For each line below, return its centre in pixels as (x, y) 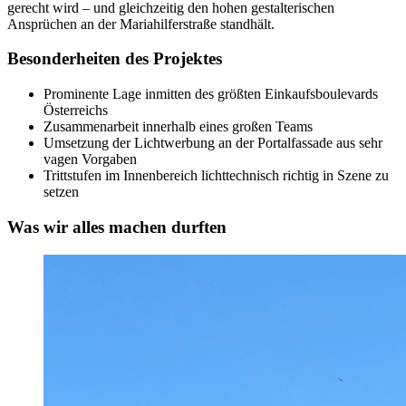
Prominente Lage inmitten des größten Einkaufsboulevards (211, 94)
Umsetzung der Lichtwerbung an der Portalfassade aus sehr (213, 143)
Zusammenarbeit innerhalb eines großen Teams (178, 127)
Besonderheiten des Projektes (115, 59)
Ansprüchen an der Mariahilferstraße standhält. (141, 24)
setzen (61, 192)
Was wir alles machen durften (117, 227)
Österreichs (76, 111)
